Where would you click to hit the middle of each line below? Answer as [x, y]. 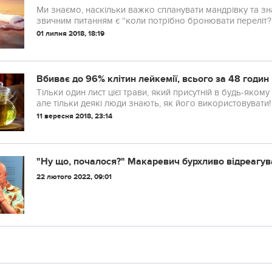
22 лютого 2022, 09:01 [74, 177]
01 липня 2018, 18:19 [70, 34]
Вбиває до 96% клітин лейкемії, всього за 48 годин [153, 79]
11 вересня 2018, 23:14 [74, 116]
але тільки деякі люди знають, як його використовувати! [154, 103]
